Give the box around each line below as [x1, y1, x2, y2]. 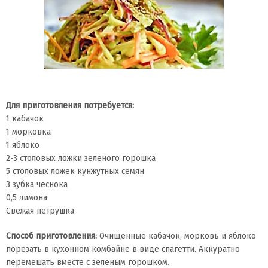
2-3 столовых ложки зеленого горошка [6, 153, 156, 163]
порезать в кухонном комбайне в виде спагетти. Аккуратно [6, 243, 240, 254]
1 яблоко [6, 139, 39, 150]
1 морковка [6, 126, 51, 137]
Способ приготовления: [6, 230, 97, 241]
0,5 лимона [6, 192, 47, 203]
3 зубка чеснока [6, 179, 68, 190]
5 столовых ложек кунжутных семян [6, 166, 144, 176]
